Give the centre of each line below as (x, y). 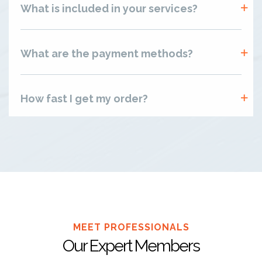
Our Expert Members (131, 246)
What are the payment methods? (107, 53)
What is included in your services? (109, 8)
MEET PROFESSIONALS (131, 227)
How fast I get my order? (84, 98)
